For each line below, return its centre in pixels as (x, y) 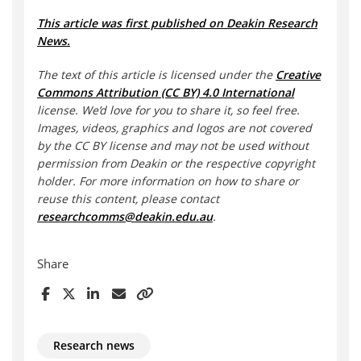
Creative (298, 75)
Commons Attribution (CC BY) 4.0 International (166, 93)
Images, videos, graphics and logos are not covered (174, 128)
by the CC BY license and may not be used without (173, 146)
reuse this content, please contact (128, 199)
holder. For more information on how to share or (168, 181)
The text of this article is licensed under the (156, 75)
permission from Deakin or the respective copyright (176, 164)
